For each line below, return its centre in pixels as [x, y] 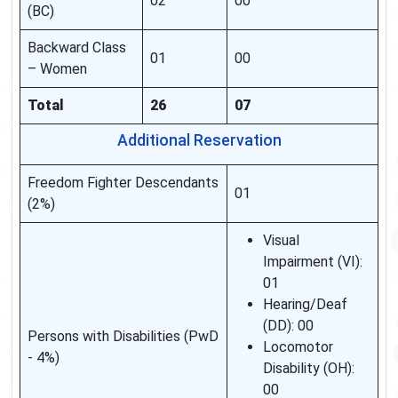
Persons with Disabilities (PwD [123, 337]
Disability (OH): [309, 369]
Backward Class [77, 48]
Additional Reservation [199, 141]
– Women [57, 69]
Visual [281, 241]
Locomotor [298, 347]
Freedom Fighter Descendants [123, 183]
